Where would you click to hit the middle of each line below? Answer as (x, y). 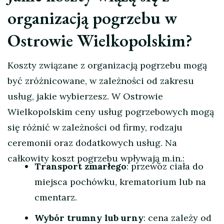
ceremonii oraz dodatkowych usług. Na (92, 143)
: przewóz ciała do (165, 166)
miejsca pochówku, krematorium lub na (120, 182)
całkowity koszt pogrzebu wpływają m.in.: (96, 158)
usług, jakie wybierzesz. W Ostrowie (85, 96)
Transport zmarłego (80, 166)
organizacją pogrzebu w (92, 18)
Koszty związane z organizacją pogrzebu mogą (107, 65)
